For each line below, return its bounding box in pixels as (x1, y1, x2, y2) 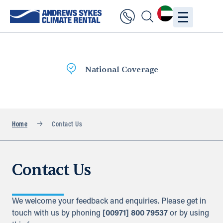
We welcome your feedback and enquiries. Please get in (12, 198, 206, 206)
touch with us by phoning (12, 210, 103, 218)
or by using (168, 210, 209, 218)
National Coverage (26, 65, 100, 75)
